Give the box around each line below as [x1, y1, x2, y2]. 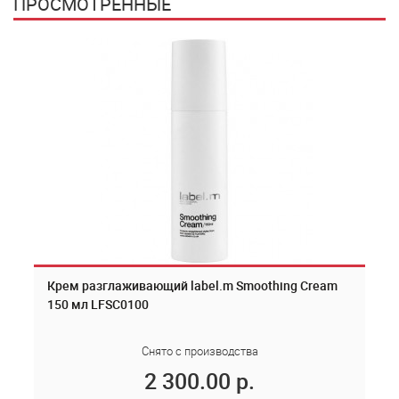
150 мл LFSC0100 [47, 296, 149, 313]
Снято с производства [141, 343, 258, 359]
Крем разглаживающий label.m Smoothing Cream [47, 277, 338, 294]
